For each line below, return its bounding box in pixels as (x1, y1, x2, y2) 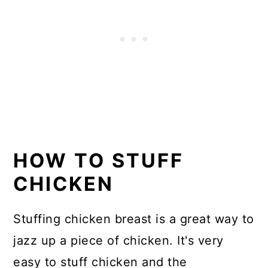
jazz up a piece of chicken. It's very (13, 233, 224, 248)
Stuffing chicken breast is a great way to (13, 211, 254, 226)
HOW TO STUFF (13, 148, 184, 172)
